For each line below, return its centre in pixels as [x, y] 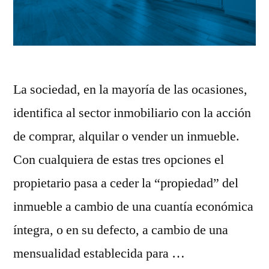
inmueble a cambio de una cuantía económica [133, 207]
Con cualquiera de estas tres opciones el [119, 160]
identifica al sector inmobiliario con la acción [132, 113]
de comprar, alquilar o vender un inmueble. [126, 136]
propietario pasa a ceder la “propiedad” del [126, 183]
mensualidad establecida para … [99, 253]
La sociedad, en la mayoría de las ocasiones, [130, 89]
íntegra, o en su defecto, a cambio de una [121, 230]
